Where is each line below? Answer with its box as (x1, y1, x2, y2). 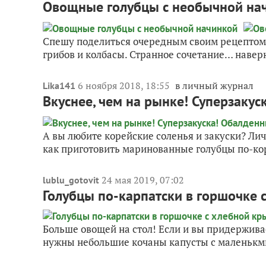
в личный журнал (175, 79, 254, 93)
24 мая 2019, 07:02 (102, 173, 184, 187)
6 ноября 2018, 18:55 (78, 79, 172, 93)
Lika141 (43, 80, 75, 92)
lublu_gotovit (43, 174, 99, 186)
